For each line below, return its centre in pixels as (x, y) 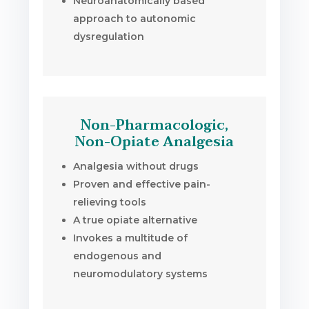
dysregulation (109, 36)
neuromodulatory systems (141, 273)
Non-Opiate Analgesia (154, 142)
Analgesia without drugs (136, 166)
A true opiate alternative (136, 220)
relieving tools (110, 202)
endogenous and (118, 256)
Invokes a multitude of (131, 238)
